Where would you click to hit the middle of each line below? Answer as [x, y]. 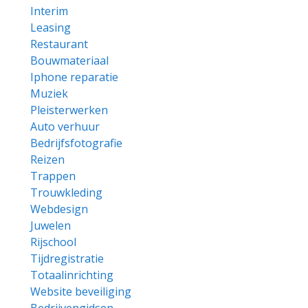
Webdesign [59, 209]
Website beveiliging [81, 291]
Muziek [49, 93]
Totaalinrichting [72, 275]
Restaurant [59, 44]
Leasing [51, 27]
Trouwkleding [66, 192]
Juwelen [51, 225]
